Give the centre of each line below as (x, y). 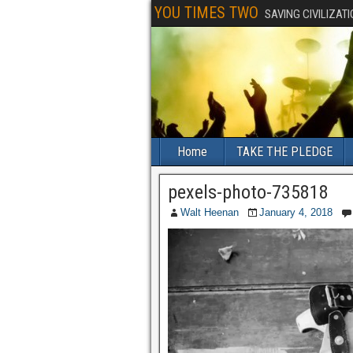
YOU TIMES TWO (206, 13)
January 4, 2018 (296, 212)
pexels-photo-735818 (248, 192)
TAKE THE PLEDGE (284, 152)
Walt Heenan (210, 212)
